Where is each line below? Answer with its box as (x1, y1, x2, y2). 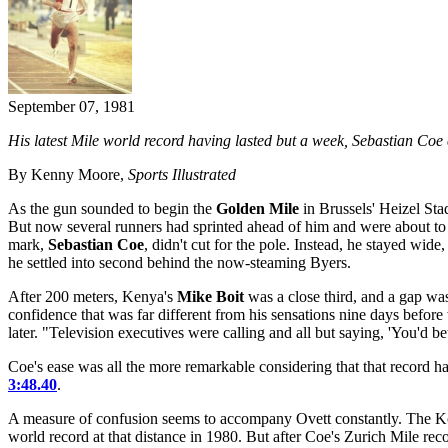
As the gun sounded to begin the (8, 200, 216, 218)
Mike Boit (177, 288, 244, 306)
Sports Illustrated (128, 166, 236, 184)
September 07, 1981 (8, 98, 135, 116)
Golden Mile (216, 200, 299, 218)
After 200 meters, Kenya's (8, 288, 177, 306)
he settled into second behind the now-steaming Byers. (8, 254, 351, 272)
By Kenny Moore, (8, 166, 128, 184)
